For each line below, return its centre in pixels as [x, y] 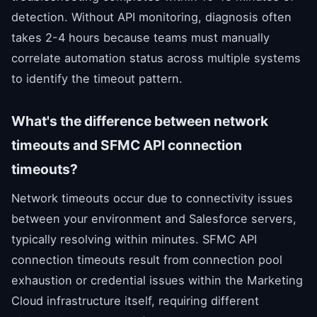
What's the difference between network [140, 121]
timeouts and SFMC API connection [127, 145]
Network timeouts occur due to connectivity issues [152, 198]
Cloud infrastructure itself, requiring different [135, 300]
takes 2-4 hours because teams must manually [140, 37]
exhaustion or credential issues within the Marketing [157, 280]
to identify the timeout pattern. [97, 78]
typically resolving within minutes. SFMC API [134, 239]
